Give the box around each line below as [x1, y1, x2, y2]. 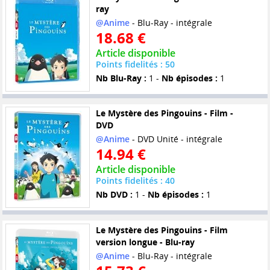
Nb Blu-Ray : [95, 72, 146, 84]
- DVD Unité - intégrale [129, 133, 222, 145]
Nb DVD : [95, 189, 133, 201]
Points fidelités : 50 [95, 58, 175, 71]
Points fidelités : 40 [95, 175, 175, 187]
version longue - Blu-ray [95, 236, 195, 248]
